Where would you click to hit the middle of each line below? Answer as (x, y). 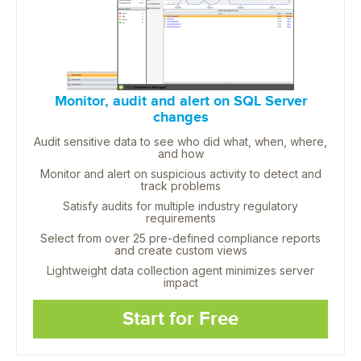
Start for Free (180, 318)
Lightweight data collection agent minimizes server (180, 270)
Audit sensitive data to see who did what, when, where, (180, 141)
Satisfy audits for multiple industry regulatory (180, 205)
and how (180, 153)
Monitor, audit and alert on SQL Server (180, 101)
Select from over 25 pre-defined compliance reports (180, 238)
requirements (180, 218)
